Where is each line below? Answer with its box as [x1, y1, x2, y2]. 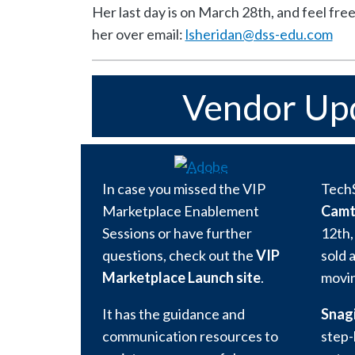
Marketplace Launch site [102, 268, 261, 286]
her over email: [91, 25, 185, 44]
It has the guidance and [102, 304, 245, 323]
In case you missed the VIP [102, 179, 265, 197]
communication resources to [102, 326, 278, 345]
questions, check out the [102, 246, 256, 264]
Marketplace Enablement [102, 201, 259, 219]
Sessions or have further [102, 223, 252, 242]
